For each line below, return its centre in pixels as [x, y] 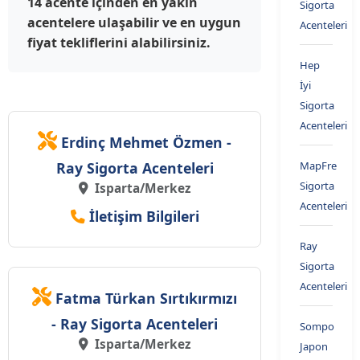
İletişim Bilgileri [142, 217]
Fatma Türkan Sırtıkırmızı [146, 299]
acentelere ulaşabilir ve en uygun [134, 23]
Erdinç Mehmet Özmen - [146, 143]
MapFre [318, 166]
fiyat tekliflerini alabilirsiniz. [119, 43]
